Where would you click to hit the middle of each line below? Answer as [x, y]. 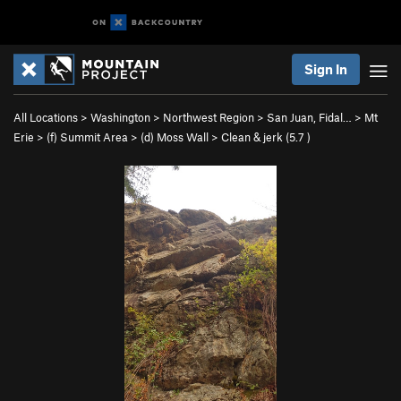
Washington [120, 117]
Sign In [326, 69]
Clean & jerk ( [255, 137]
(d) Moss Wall [175, 137]
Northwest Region [209, 117]
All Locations [46, 117]
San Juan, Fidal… [309, 117]
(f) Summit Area [87, 137]
